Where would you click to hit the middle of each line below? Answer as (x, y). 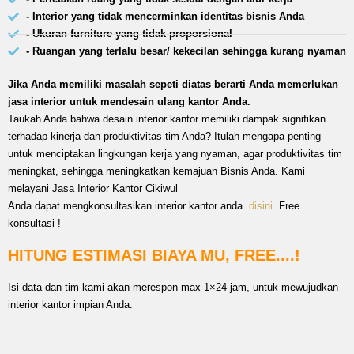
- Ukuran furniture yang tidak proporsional (129, 34)
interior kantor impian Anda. (70, 305)
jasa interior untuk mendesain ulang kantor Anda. (129, 102)
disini (261, 206)
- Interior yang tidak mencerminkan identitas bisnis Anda (165, 16)
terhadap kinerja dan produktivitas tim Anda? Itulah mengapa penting (164, 136)
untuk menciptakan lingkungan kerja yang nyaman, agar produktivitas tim (175, 154)
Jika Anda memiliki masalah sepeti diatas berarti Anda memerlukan (173, 84)
